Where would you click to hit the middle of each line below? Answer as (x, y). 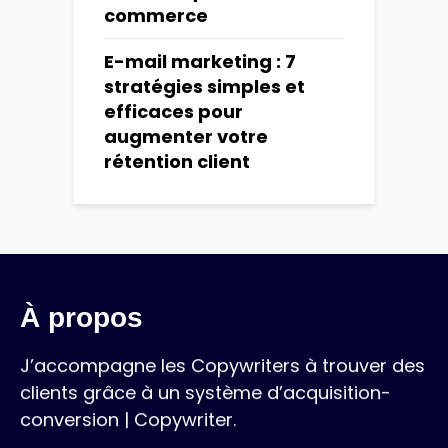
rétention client (177, 162)
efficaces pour (173, 112)
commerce (156, 16)
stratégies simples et (204, 87)
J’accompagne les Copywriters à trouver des (222, 366)
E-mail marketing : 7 (200, 62)
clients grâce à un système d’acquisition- (205, 393)
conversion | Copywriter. (128, 420)
